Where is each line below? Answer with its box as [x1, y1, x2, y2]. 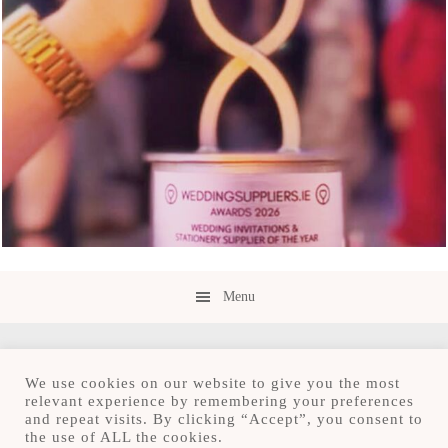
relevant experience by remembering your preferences [25, 393, 414, 409]
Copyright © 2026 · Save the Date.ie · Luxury [70, 420, 378, 436]
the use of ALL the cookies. [25, 429, 223, 445]
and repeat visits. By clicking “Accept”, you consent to [25, 411, 423, 427]
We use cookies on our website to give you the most [25, 375, 400, 391]
